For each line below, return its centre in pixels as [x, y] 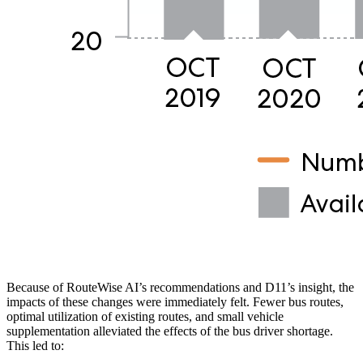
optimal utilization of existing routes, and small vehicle [145, 316]
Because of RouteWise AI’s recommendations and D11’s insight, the [180, 287]
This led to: [35, 345]
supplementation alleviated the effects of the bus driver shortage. [170, 331]
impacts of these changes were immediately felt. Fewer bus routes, [175, 301]
